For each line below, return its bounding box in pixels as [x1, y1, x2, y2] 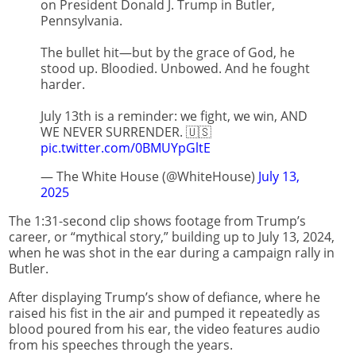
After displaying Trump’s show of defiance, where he [9, 288, 320, 306]
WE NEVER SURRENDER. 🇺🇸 [41, 123, 211, 141]
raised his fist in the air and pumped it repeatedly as [9, 304, 320, 322]
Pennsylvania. [41, 12, 122, 30]
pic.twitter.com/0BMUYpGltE [41, 139, 211, 157]
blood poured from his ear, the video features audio [9, 319, 320, 338]
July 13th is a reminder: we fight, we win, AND [41, 107, 308, 126]
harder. [41, 75, 85, 94]
